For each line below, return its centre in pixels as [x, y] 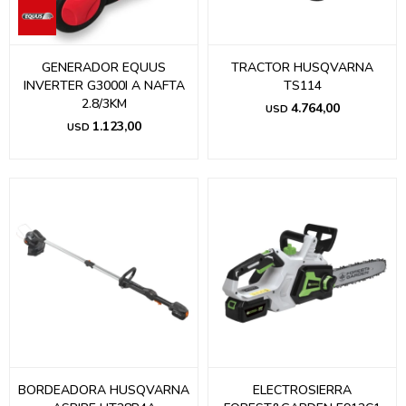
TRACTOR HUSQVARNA [302, 68]
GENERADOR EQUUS [104, 68]
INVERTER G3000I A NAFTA [104, 86]
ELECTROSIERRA [302, 390]
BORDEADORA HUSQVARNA [104, 390]
